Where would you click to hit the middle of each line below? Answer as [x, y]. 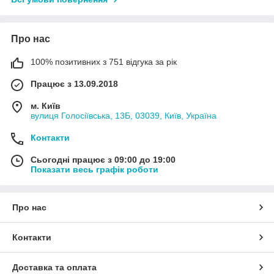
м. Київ [46, 106]
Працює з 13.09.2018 [74, 83]
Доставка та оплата [54, 267]
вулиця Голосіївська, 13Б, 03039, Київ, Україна [124, 115]
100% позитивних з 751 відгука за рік [104, 61]
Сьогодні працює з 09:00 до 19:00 [103, 159]
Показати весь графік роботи [94, 169]
